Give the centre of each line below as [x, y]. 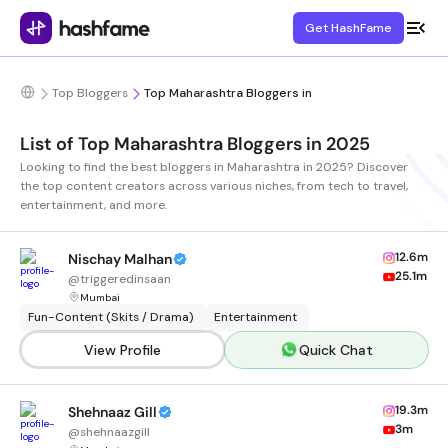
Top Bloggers [90, 93]
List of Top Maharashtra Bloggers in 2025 [195, 144]
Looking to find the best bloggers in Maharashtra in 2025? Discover [214, 167]
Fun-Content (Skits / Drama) [111, 317]
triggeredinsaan [125, 279]
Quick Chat [336, 349]
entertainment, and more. [94, 205]
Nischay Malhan [120, 259]
